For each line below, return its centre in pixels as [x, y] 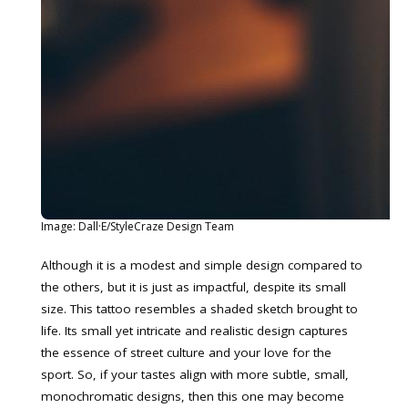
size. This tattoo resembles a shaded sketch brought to [199, 309]
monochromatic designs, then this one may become [193, 396]
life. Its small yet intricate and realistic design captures [194, 331]
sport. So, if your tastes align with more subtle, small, [195, 374]
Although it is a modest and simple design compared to [202, 265]
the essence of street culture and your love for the [186, 352]
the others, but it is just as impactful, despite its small [194, 287]
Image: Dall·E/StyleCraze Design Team [138, 226]
